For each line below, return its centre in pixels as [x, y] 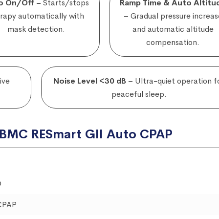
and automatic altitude [173, 29]
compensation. [173, 43]
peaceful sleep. [139, 94]
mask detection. [36, 29]
